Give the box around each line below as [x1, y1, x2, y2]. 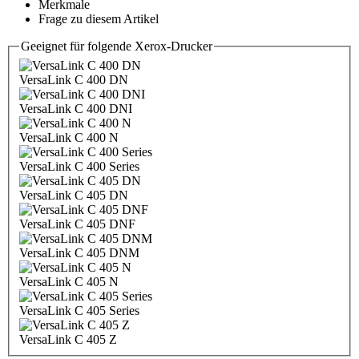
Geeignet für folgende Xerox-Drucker [21, 39, 212, 54]
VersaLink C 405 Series [19, 303, 139, 317]
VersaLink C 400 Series [19, 159, 139, 173]
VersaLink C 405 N [19, 274, 119, 288]
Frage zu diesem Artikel [38, 12, 159, 26]
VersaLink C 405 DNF [19, 216, 135, 231]
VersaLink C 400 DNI [19, 101, 132, 115]
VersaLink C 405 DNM [19, 245, 139, 260]
